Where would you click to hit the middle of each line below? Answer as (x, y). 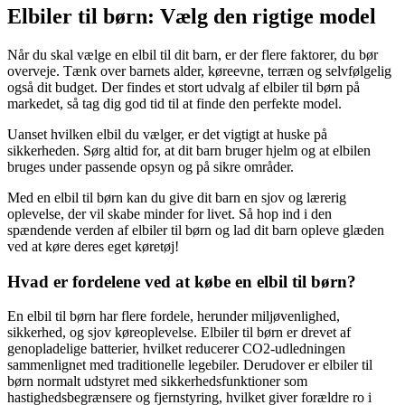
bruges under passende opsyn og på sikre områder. (151, 166)
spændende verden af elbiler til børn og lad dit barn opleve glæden (196, 230)
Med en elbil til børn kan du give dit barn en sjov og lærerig (177, 197)
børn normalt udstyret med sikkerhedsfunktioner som (157, 381)
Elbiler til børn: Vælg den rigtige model (192, 16)
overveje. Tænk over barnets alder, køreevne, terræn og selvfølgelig (199, 71)
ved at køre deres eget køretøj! (93, 246)
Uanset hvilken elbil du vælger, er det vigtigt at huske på (167, 134)
